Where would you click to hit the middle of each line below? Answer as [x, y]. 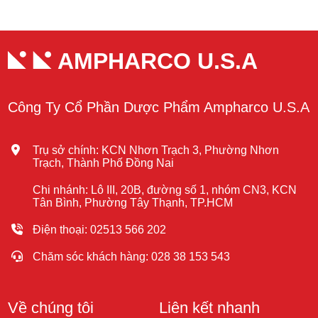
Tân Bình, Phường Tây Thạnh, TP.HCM [133, 202]
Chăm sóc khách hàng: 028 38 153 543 [132, 256]
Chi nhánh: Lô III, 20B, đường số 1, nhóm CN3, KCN [165, 190]
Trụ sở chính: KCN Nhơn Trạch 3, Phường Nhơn [156, 150]
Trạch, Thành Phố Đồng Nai [104, 163]
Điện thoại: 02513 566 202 [100, 229]
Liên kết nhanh [209, 307]
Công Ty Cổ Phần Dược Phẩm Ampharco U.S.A [159, 107]
